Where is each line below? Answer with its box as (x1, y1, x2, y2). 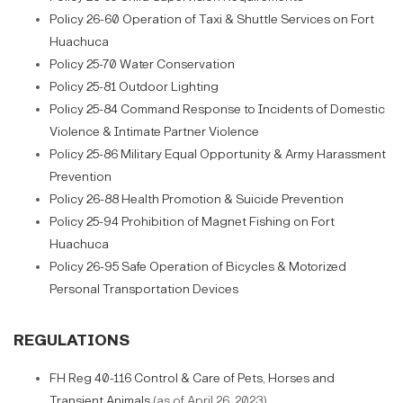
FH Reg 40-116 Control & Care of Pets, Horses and (49, 371, 335, 387)
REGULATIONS (13, 331, 130, 351)
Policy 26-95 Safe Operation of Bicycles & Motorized (49, 259, 346, 275)
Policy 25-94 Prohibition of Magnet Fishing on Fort (49, 214, 335, 230)
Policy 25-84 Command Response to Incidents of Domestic (49, 102, 385, 118)
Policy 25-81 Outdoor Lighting (49, 79, 219, 95)
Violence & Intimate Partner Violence (49, 124, 259, 140)
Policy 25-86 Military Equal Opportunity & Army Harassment (49, 147, 386, 163)
